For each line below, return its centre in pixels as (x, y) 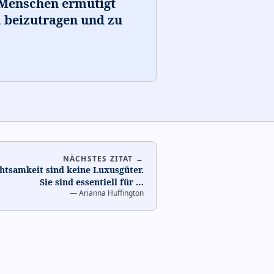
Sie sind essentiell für (88, 182)
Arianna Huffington (111, 193)
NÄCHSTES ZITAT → (103, 159)
